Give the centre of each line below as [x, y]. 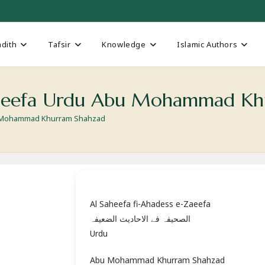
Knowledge [124, 44]
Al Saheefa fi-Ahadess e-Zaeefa [150, 204]
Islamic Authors [207, 44]
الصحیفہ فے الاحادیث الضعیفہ [140, 219]
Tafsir [59, 44]
